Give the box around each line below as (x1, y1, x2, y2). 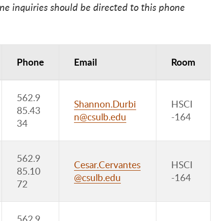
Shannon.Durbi (74, 98, 136, 110)
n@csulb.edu (74, 110, 126, 123)
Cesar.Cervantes (74, 158, 141, 171)
